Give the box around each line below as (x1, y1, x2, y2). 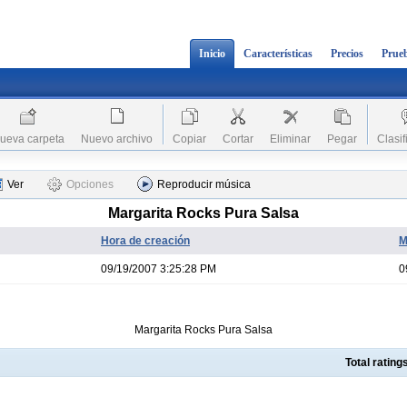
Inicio (199, 47, 225, 60)
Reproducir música (157, 178, 251, 191)
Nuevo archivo (81, 133, 153, 145)
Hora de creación (101, 234, 190, 247)
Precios (331, 47, 363, 60)
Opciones (66, 178, 114, 191)
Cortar (223, 133, 253, 145)
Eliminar (270, 133, 311, 145)
